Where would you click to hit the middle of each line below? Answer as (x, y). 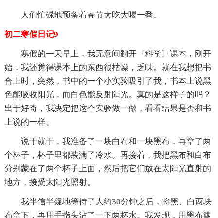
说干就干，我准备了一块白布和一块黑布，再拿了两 (116, 141)
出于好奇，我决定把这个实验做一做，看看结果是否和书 (108, 108)
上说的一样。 (29, 122)
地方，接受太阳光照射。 (50, 182)
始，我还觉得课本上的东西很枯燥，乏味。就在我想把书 (108, 67)
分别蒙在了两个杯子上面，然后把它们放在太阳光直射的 (108, 168)
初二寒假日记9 (31, 34)
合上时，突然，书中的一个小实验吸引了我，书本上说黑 (108, 81)
